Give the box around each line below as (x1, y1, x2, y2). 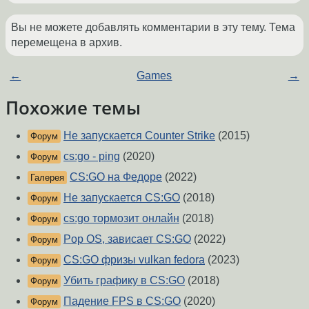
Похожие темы (6, 96, 141, 120)
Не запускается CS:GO (63, 192, 180, 204)
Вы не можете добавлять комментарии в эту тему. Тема (11, 21, 295, 34)
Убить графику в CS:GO (63, 275, 185, 287)
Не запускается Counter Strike (63, 130, 215, 142)
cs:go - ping (63, 150, 120, 163)
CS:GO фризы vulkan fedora (63, 254, 205, 266)
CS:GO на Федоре (70, 171, 162, 183)
